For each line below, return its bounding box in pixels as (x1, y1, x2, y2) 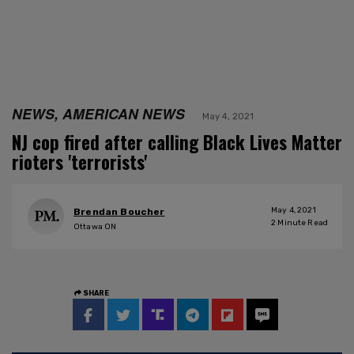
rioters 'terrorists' (12, 148, 147, 175)
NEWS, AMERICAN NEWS (12, 103, 185, 123)
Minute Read (276, 217, 328, 228)
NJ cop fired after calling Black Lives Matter (12, 128, 342, 156)
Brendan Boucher (73, 206, 165, 218)
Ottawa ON (73, 222, 117, 232)
